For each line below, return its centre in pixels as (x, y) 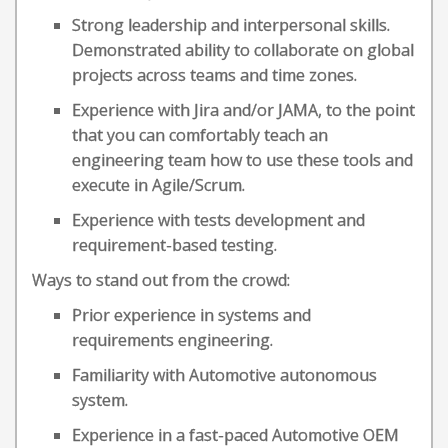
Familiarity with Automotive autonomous (224, 375)
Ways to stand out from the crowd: (161, 280)
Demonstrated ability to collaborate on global (243, 50)
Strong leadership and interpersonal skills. (231, 25)
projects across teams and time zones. (214, 75)
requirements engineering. (172, 340)
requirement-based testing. (174, 245)
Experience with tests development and (218, 220)
